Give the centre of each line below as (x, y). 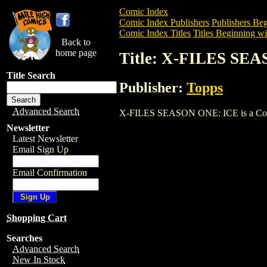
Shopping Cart (37, 218)
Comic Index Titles (155, 33)
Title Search (31, 75)
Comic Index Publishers (164, 22)
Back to (76, 42)
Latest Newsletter (45, 139)
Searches (24, 238)
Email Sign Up (41, 149)
